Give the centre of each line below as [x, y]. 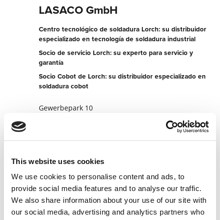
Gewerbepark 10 [66, 108]
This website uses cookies [58, 161]
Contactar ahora [79, 187]
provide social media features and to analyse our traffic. [107, 188]
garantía [51, 63]
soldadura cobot [64, 86]
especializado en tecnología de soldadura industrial [117, 39]
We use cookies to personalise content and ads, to [98, 177]
